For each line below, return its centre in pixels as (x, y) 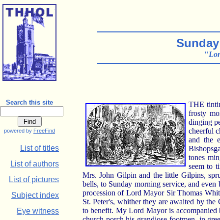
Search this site (29, 102)
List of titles (40, 148)
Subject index (35, 195)
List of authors (35, 164)
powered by (19, 131)
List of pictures (34, 179)
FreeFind (44, 131)
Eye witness (38, 211)
